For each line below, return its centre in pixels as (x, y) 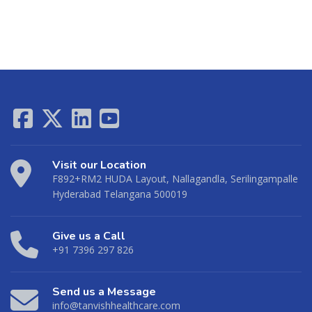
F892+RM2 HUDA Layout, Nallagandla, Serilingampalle (175, 179)
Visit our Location (99, 165)
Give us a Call (89, 236)
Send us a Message (104, 292)
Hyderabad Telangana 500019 (120, 194)
